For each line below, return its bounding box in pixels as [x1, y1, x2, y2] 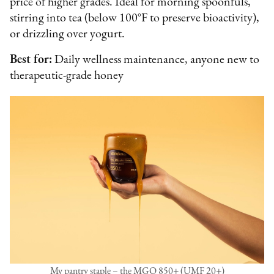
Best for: [10, 53, 53, 66]
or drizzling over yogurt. [10, 28, 125, 40]
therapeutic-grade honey [10, 69, 124, 82]
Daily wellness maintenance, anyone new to [52, 53, 260, 66]
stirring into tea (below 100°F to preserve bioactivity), [10, 12, 260, 24]
